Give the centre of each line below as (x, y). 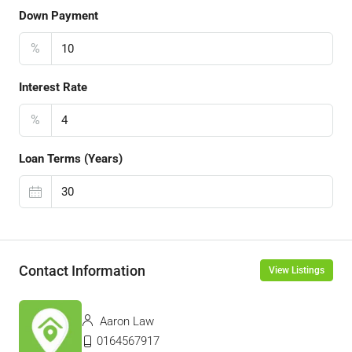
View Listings (297, 270)
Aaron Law (125, 321)
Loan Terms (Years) (71, 159)
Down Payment (59, 16)
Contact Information (82, 270)
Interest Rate (53, 87)
